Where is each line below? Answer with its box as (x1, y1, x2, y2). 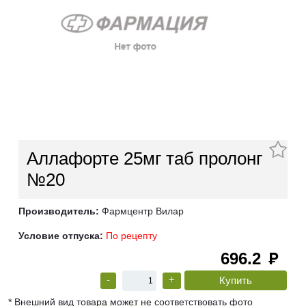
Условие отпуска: (18, 230, 103, 242)
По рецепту (106, 230, 157, 242)
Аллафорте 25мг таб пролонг (27, 148, 262, 169)
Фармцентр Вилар (99, 206, 184, 217)
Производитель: (18, 206, 99, 217)
